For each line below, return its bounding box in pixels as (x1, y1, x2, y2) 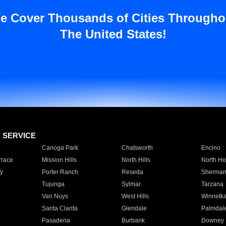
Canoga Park (41, 144, 78, 151)
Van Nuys (41, 193, 68, 200)
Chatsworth (121, 144, 153, 151)
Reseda (121, 168, 143, 176)
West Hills (121, 193, 149, 200)
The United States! (60, 27, 166, 41)
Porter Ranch (41, 168, 78, 176)
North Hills (121, 156, 150, 163)
